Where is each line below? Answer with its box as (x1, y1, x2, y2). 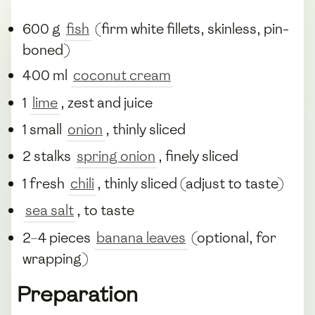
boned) (22, 40, 70, 59)
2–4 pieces (22, 228, 94, 247)
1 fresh (22, 174, 67, 193)
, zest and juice (60, 93, 153, 112)
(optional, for (188, 228, 276, 247)
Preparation (17, 279, 138, 309)
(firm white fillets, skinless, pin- (92, 19, 289, 38)
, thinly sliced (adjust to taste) (97, 174, 284, 193)
